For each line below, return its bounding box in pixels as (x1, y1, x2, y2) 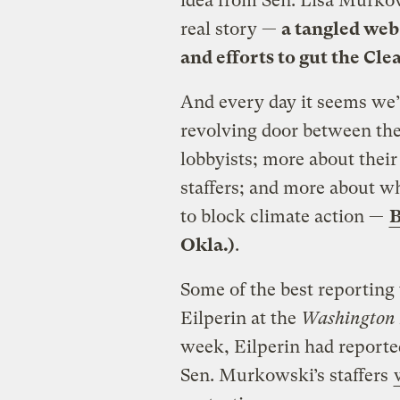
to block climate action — (179, 205, 388, 227)
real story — (179, 18, 281, 39)
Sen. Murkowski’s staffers (179, 364, 393, 386)
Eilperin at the (179, 307, 301, 329)
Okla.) (179, 234, 235, 255)
